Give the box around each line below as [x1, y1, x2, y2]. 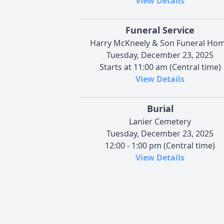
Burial [146, 102, 173, 115]
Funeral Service [125, 24, 194, 36]
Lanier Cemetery [129, 116, 191, 127]
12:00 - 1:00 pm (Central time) [105, 140, 215, 151]
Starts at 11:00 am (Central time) [99, 61, 221, 73]
